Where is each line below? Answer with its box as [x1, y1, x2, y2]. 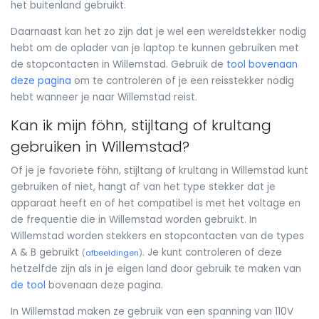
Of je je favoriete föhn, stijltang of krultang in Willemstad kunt [11, 164, 308, 178]
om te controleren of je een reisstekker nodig [71, 73, 294, 88]
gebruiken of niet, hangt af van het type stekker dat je [11, 180, 276, 194]
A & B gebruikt [11, 246, 82, 260]
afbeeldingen [85, 248, 139, 259]
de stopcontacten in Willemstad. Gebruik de [11, 57, 226, 71]
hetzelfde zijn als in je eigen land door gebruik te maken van [11, 262, 301, 276]
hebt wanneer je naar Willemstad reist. [11, 90, 197, 104]
